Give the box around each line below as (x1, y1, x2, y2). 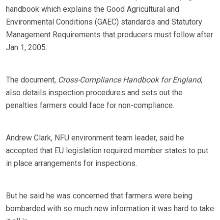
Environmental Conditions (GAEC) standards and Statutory (6, 17, 202, 27)
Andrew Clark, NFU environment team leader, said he (6, 133, 184, 143)
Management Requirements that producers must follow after (6, 30, 213, 40)
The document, (6, 75, 58, 85)
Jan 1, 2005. (6, 43, 47, 53)
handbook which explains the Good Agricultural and (6, 4, 179, 14)
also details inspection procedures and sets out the (6, 88, 183, 98)
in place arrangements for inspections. (6, 159, 137, 168)
